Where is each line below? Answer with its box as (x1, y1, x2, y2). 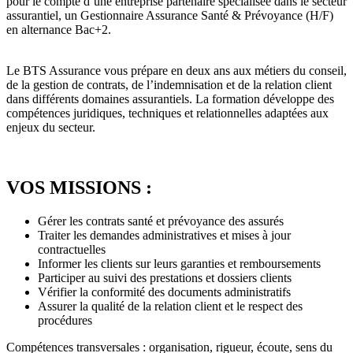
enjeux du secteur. (6, 121, 95, 135)
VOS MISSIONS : (6, 177, 152, 199)
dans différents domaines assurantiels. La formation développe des (6, 92, 334, 106)
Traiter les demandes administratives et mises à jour (38, 229, 291, 243)
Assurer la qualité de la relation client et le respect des (38, 299, 303, 314)
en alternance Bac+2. (6, 23, 111, 37)
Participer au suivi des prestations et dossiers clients (38, 271, 292, 285)
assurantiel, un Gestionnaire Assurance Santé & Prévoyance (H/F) (6, 9, 333, 23)
